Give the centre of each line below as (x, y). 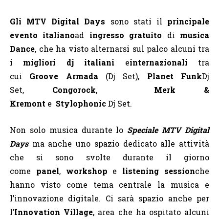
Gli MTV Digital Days (60, 21)
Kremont (29, 103)
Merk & (167, 89)
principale (188, 21)
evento (24, 35)
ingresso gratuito (128, 35)
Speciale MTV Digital (168, 130)
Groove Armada (64, 76)
